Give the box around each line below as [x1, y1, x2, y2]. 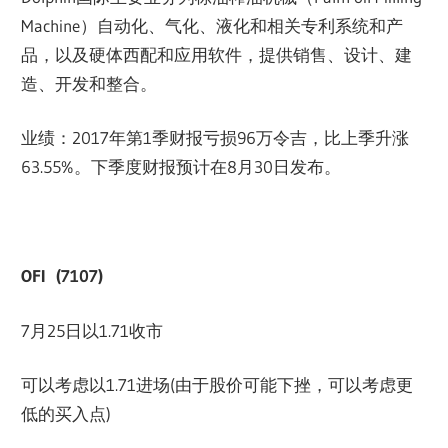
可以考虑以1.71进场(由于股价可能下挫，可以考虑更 [21, 374, 414, 396]
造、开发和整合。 [21, 72, 158, 94]
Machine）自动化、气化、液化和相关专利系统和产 [21, 14, 404, 36]
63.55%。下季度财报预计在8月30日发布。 [21, 156, 342, 178]
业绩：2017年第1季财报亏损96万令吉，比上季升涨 [21, 127, 410, 149]
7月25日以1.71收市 [21, 319, 164, 341]
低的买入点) [21, 403, 112, 425]
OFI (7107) [21, 265, 104, 287]
